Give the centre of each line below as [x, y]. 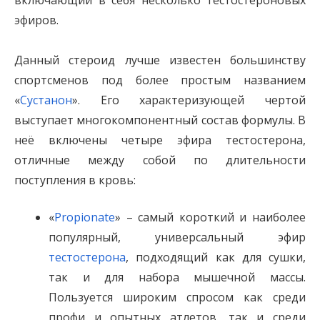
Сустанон [46, 100]
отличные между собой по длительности [160, 160]
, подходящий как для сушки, [216, 257]
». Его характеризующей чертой [189, 100]
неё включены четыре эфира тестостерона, [160, 140]
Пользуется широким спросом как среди [177, 297]
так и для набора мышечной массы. [177, 277]
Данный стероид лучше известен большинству [160, 60]
